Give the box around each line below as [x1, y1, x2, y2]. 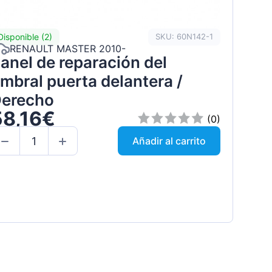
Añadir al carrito [132, 135, 206, 148]
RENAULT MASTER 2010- [9, 42, 126, 55]
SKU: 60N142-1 [155, 32, 213, 42]
